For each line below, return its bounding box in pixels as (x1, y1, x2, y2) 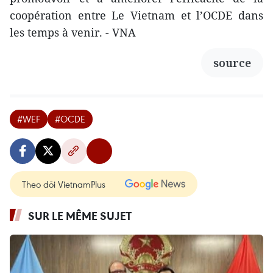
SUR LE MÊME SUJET (28, 208, 132, 223)
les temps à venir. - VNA (10, 24, 136, 40)
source (213, 55, 251, 70)
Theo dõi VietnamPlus (22, 177, 105, 190)
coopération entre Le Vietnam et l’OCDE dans (10, 7, 263, 23)
